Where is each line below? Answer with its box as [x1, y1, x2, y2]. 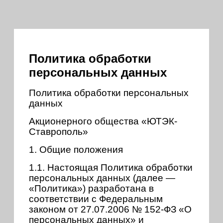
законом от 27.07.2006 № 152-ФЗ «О [29, 204, 192, 215]
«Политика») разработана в [29, 183, 154, 194]
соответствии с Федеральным [29, 194, 163, 205]
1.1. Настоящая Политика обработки [29, 162, 193, 173]
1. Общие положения [29, 144, 123, 155]
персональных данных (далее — [29, 173, 175, 184]
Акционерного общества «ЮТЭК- [29, 116, 177, 127]
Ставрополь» [29, 126, 88, 137]
